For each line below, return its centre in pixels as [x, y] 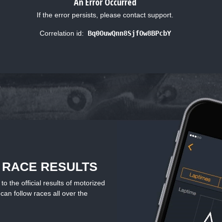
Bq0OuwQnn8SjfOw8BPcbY [129, 33]
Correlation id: [61, 33]
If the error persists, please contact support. [105, 15]
